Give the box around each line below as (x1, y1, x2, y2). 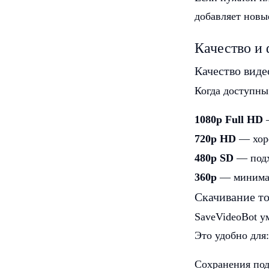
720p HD (195, 133, 236, 145)
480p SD (195, 152, 234, 164)
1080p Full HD (195, 113, 263, 125)
